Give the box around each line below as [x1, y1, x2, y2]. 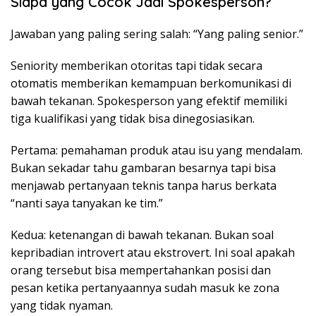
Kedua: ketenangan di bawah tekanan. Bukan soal [11, 227, 274, 243]
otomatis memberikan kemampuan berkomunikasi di [11, 75, 291, 92]
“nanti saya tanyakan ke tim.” [11, 195, 163, 212]
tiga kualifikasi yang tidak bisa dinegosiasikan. [11, 111, 255, 127]
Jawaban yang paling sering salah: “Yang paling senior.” [11, 26, 303, 42]
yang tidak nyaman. [11, 298, 113, 314]
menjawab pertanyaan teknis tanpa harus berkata [11, 178, 276, 194]
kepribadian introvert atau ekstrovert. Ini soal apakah [11, 245, 295, 261]
